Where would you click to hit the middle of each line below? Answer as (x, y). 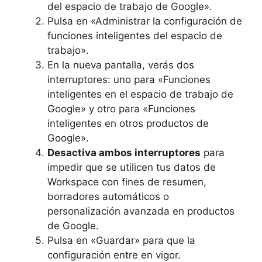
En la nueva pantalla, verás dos (121, 65)
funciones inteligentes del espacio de (135, 35)
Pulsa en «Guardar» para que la (121, 240)
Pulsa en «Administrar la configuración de (145, 21)
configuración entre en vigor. (114, 255)
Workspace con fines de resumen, (127, 182)
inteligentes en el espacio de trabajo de (140, 94)
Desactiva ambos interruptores (124, 152)
